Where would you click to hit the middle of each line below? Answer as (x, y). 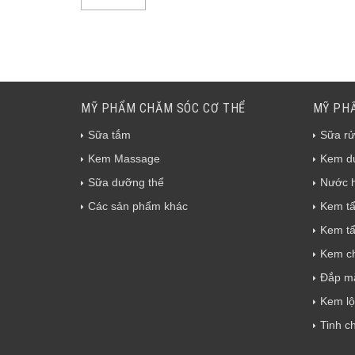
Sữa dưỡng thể (126, 183)
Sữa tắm (109, 135)
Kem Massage (124, 159)
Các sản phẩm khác (138, 206)
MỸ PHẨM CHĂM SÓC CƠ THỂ (163, 109)
